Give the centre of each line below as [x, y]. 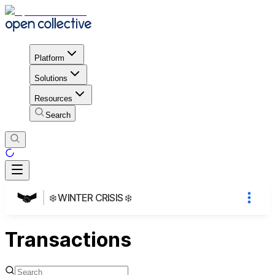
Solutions [51, 78]
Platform [49, 58]
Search [58, 115]
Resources [53, 98]
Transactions [68, 240]
